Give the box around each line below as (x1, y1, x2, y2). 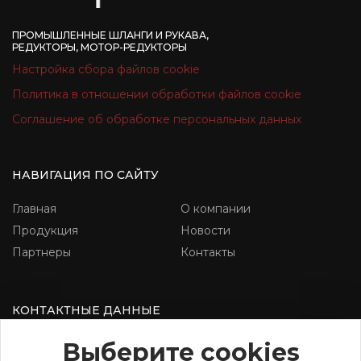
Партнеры (12, 244, 71, 259)
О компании (180, 201, 251, 216)
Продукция (12, 222, 78, 238)
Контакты (180, 244, 235, 259)
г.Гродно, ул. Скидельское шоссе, (28, 333, 199, 346)
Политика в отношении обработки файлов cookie (12, 86, 301, 102)
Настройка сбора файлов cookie (12, 61, 200, 77)
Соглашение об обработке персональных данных (12, 111, 301, 127)
